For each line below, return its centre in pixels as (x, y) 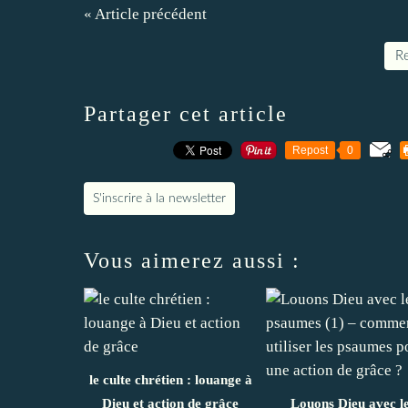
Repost (310, 150)
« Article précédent (145, 14)
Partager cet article (186, 113)
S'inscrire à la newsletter (159, 198)
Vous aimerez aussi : (192, 260)
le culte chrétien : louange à (170, 379)
